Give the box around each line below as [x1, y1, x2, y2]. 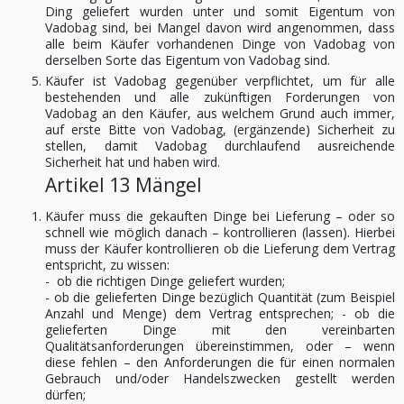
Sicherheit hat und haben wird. [45, 153, 220, 170]
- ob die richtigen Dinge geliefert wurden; [45, 272, 285, 289]
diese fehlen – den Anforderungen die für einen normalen [45, 353, 395, 371]
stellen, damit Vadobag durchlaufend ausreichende [45, 137, 395, 154]
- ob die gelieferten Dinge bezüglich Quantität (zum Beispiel [45, 289, 395, 306]
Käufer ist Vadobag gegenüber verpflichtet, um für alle [45, 72, 395, 89]
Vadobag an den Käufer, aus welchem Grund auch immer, [45, 105, 395, 122]
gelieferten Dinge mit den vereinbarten [45, 321, 395, 338]
